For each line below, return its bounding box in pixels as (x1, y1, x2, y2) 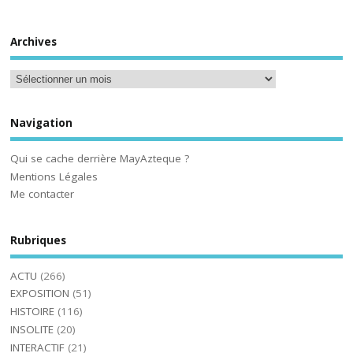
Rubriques (10, 233, 67, 248)
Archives (10, 34, 58, 49)
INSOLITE (10, 321, 54, 336)
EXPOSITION (10, 286, 70, 301)
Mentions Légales (10, 169, 98, 184)
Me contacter (10, 187, 75, 202)
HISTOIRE (10, 304, 55, 319)
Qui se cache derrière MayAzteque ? (10, 150, 190, 165)
